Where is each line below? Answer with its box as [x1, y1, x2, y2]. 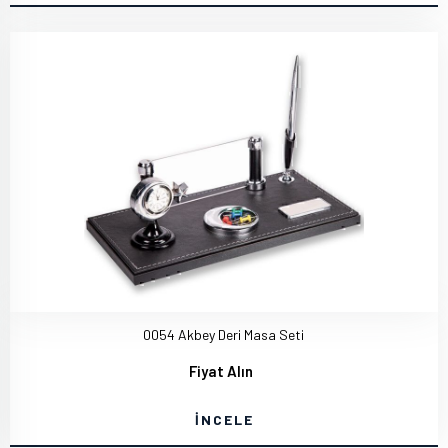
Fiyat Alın [189, 362, 253, 380]
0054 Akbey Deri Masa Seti [142, 326, 304, 343]
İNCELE [194, 411, 254, 428]
